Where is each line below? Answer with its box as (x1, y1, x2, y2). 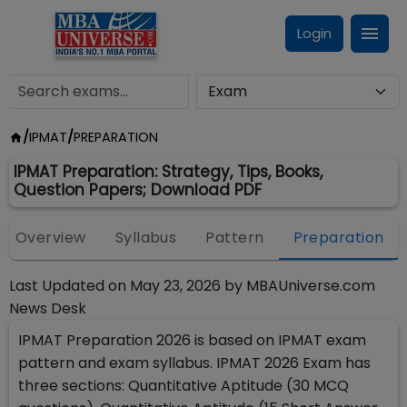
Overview (15, 227, 86, 248)
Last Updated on (9, 275, 126, 296)
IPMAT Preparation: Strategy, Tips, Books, (14, 161, 323, 183)
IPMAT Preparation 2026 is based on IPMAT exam (18, 330, 366, 351)
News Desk (9, 298, 86, 319)
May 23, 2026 (130, 275, 221, 296)
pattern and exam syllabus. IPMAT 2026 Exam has (18, 352, 371, 373)
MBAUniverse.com (246, 275, 375, 296)
